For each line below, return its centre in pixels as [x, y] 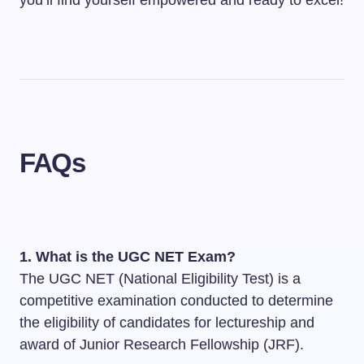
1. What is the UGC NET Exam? [128, 257]
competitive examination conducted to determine [176, 301]
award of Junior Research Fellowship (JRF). [162, 344]
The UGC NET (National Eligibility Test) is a [160, 279]
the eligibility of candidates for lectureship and [167, 323]
